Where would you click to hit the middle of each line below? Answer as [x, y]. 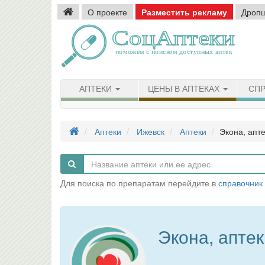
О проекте [107, 12]
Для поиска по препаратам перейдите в [139, 183]
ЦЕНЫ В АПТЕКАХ [185, 89]
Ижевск [151, 131]
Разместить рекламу [184, 12]
